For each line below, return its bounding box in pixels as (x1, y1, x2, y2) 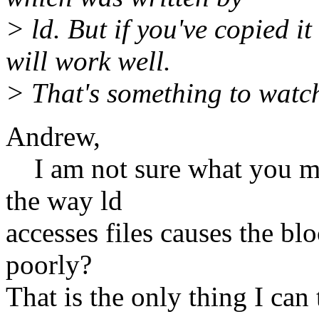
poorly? (6, 249, 92, 281)
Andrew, (6, 121, 100, 152)
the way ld (6, 185, 122, 216)
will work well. (6, 46, 171, 77)
